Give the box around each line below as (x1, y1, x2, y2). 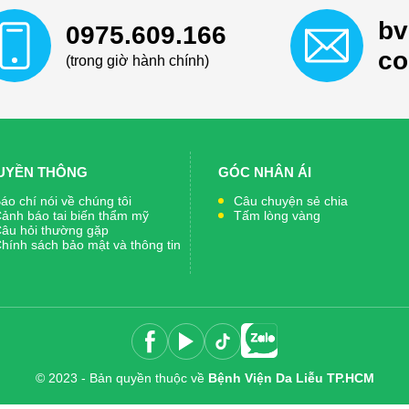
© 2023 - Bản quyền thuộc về (35, 371, 208, 385)
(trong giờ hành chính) (66, 52, 209, 68)
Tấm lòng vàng (234, 208, 320, 223)
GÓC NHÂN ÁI (218, 164, 311, 180)
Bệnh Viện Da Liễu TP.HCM (207, 371, 374, 385)
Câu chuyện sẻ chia (234, 194, 348, 208)
